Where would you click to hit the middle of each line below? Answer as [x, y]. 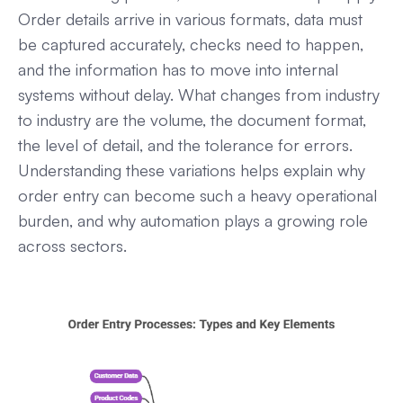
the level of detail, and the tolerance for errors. [185, 144]
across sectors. [72, 245]
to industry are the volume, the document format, [192, 119]
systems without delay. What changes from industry [199, 94]
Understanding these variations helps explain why [192, 170]
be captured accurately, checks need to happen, [191, 44]
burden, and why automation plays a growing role [193, 220]
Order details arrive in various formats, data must [190, 18]
